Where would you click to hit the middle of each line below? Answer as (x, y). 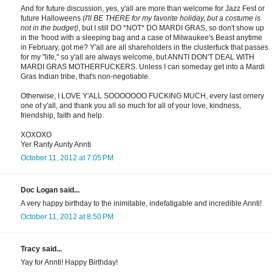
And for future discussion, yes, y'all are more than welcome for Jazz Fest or (143, 9)
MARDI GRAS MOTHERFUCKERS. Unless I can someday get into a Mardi (143, 67)
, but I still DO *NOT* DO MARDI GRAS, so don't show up (171, 28)
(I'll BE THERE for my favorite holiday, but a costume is (172, 19)
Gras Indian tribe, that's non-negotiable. (85, 77)
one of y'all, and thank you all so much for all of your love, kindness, (131, 106)
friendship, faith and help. (62, 116)
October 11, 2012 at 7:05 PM (67, 158)
